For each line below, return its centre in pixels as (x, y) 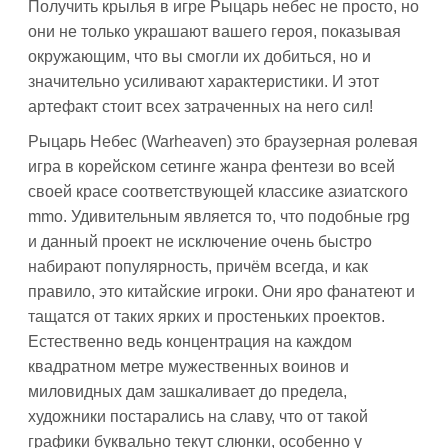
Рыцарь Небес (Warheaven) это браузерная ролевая (223, 141)
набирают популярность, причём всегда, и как (198, 266)
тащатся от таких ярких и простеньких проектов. (206, 316)
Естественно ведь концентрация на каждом (190, 341)
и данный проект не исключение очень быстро (200, 241)
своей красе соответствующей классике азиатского (218, 191)
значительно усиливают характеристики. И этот (203, 81)
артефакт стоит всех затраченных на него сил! (200, 106)
